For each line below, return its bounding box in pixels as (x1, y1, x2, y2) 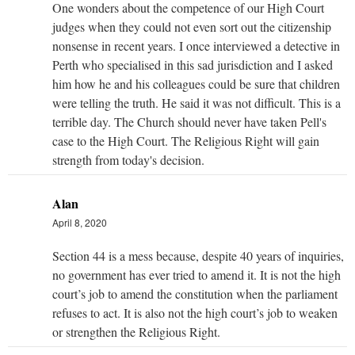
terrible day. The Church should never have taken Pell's (52, 113, 326, 130)
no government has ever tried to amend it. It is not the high (52, 265, 341, 283)
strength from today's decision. (52, 151, 204, 168)
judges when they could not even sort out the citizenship (52, 17, 331, 35)
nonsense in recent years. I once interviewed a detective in (52, 36, 340, 54)
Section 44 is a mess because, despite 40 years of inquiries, (52, 246, 344, 264)
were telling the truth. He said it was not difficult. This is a (52, 94, 341, 111)
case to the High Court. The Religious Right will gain (52, 132, 319, 149)
